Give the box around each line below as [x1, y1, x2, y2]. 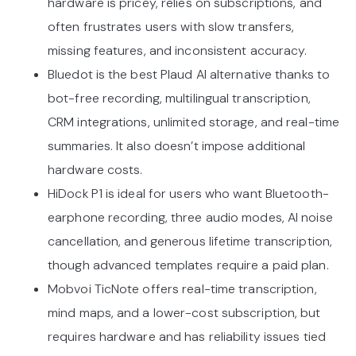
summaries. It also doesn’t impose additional [48, 137, 306, 155]
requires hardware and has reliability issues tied [48, 328, 326, 346]
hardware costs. [48, 161, 143, 179]
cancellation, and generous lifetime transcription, [48, 233, 333, 250]
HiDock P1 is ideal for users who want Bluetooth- [48, 185, 329, 203]
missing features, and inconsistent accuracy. [48, 42, 308, 60]
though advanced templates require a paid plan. [48, 257, 329, 274]
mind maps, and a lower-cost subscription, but [48, 304, 321, 322]
